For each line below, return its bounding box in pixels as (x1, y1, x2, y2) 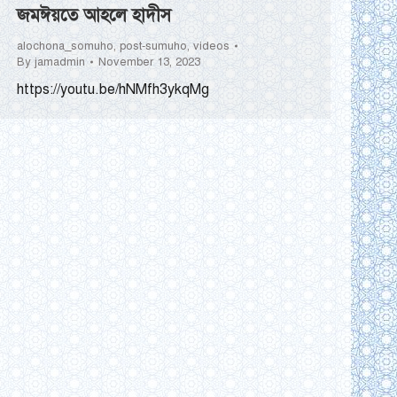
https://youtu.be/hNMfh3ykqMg (17, 81, 209, 99)
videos (193, 39, 230, 54)
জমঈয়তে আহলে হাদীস (17, 4, 171, 27)
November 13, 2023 (98, 55, 200, 70)
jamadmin (35, 55, 85, 70)
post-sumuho (120, 39, 187, 54)
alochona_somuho (17, 39, 113, 54)
